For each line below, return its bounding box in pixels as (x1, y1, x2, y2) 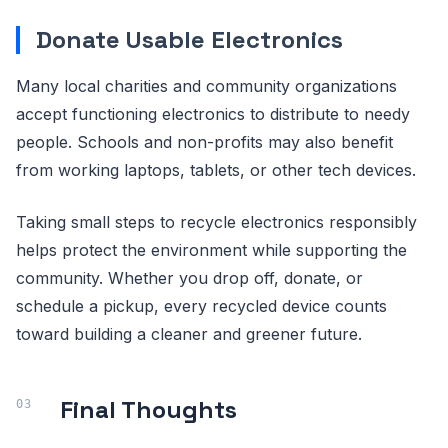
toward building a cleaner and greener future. (16, 323, 362, 344)
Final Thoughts (60, 393, 237, 425)
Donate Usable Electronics (36, 23, 343, 55)
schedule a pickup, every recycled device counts (16, 295, 387, 316)
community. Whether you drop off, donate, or (16, 267, 363, 288)
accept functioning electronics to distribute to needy (16, 103, 410, 124)
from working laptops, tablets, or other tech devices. (16, 159, 416, 180)
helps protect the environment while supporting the (16, 239, 407, 260)
